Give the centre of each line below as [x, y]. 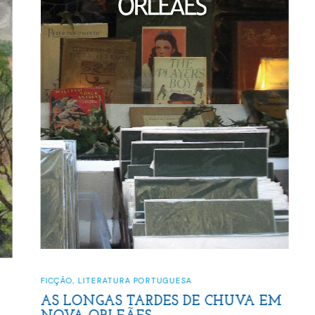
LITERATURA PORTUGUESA [128, 280]
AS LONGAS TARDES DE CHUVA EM [154, 301]
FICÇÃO [50, 280]
